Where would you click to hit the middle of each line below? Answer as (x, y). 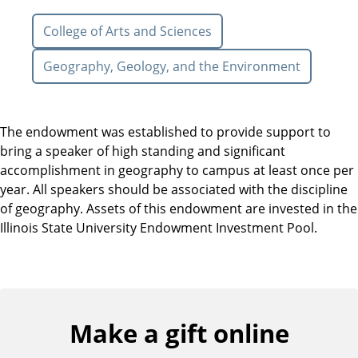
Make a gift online (179, 333)
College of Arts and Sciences (127, 31)
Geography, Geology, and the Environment (172, 66)
